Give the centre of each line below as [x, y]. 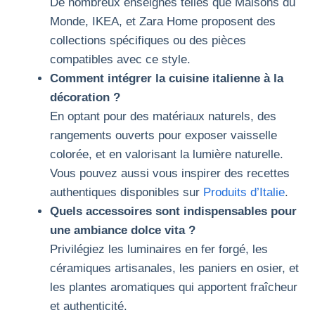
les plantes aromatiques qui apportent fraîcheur [174, 287]
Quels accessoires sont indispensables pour [173, 211]
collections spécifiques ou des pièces [148, 40]
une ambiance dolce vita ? [123, 230]
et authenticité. [89, 306]
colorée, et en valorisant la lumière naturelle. [167, 154]
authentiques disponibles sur [127, 192]
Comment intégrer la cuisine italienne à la [167, 78]
